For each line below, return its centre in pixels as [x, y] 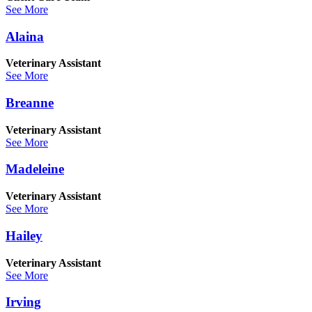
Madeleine [35, 169]
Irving [23, 302]
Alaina [25, 36]
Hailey [24, 235]
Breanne [30, 102]
